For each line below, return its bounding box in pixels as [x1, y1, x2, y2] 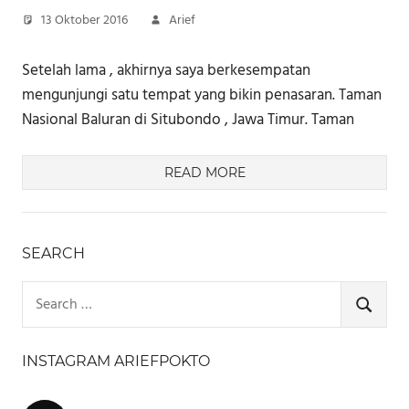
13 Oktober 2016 [41, 10, 128, 32]
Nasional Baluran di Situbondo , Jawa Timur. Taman [22, 107, 354, 132]
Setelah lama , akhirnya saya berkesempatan [22, 58, 310, 83]
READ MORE [163, 164, 246, 182]
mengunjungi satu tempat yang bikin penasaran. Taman [22, 82, 382, 108]
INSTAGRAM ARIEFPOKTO [22, 351, 210, 370]
